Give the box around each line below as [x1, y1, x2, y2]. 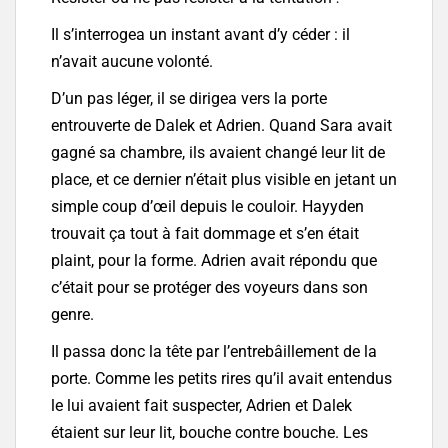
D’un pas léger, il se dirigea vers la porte [51, 89, 327, 109]
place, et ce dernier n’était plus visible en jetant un [51, 170, 397, 190]
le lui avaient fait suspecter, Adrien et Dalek [51, 396, 352, 416]
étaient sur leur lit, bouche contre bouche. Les [51, 423, 368, 443]
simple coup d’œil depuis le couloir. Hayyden [51, 197, 364, 217]
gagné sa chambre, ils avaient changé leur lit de [51, 143, 385, 163]
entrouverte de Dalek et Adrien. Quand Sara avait [51, 116, 392, 136]
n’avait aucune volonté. [51, 52, 213, 72]
